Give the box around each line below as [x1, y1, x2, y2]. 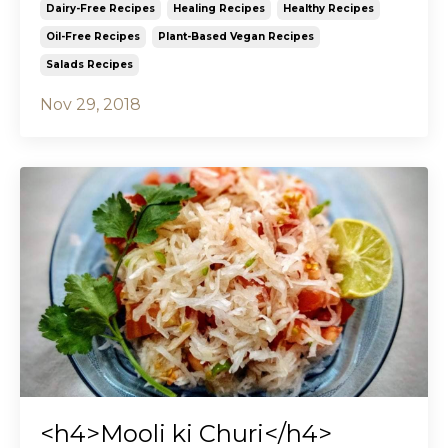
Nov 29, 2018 [40, 95, 141, 115]
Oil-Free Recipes [46, 30, 140, 44]
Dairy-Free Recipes [46, 2, 155, 16]
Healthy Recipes [283, 2, 374, 16]
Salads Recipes [46, 58, 133, 72]
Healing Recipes [173, 2, 265, 16]
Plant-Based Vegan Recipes [158, 30, 314, 44]
